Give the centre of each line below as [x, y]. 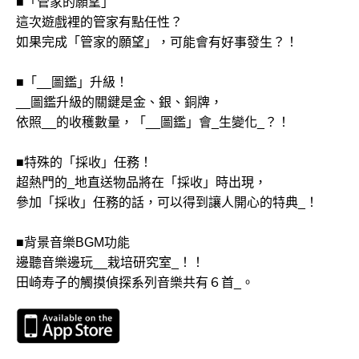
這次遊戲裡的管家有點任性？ [99, 22]
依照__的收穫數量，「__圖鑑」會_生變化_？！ [153, 123]
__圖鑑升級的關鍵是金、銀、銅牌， [119, 103]
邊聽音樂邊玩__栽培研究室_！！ [110, 263]
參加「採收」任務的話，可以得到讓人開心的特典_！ [167, 203]
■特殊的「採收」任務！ [84, 163]
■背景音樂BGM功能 [73, 243]
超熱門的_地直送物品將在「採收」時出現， [141, 183]
